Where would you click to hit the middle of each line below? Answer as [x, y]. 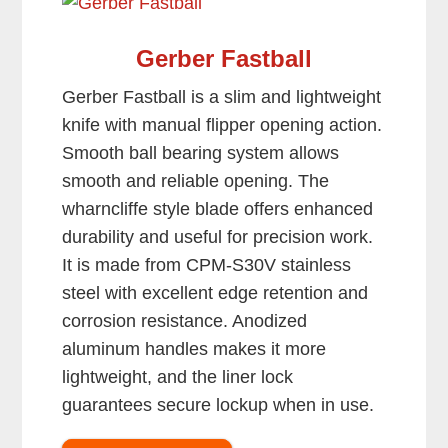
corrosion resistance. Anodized [185, 321]
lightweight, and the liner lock [178, 377]
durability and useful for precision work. [218, 237]
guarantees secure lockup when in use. [218, 405]
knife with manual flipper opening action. [222, 125]
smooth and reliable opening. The [196, 181]
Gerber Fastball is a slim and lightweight [222, 97]
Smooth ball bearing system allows [201, 153]
